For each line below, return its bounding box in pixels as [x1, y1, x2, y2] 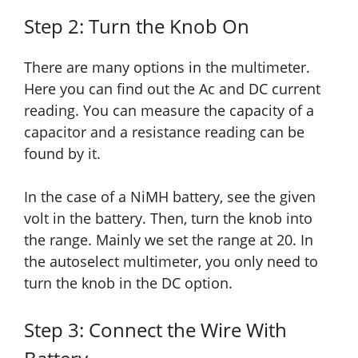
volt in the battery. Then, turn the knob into [24, 209, 312, 229]
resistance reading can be [128, 122, 304, 142]
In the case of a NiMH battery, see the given [24, 187, 316, 207]
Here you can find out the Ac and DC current [24, 79, 320, 99]
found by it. [24, 144, 101, 164]
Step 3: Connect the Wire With [24, 316, 287, 344]
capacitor [24, 122, 90, 142]
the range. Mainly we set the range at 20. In [24, 230, 313, 250]
